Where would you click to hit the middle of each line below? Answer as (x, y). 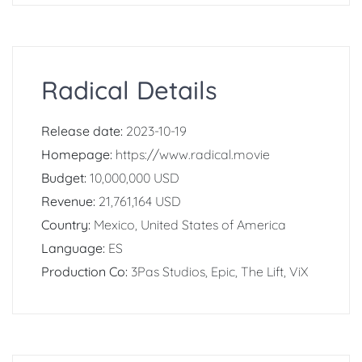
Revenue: (70, 202)
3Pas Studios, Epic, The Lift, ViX (219, 272)
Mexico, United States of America (190, 225)
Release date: (84, 131)
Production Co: (86, 272)
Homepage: (78, 155)
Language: (75, 248)
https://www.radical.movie (193, 155)
